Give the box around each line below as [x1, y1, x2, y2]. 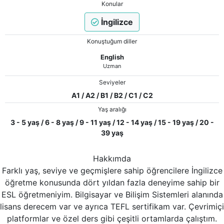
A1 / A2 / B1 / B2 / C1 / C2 [71, 91, 153, 100]
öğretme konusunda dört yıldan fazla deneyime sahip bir [4, 177, 219, 188]
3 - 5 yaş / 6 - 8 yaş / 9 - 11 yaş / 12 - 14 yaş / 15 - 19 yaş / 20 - [10, 118, 214, 127]
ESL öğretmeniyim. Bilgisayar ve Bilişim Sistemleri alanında [1, 189, 223, 200]
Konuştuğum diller [87, 37, 137, 45]
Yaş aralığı [97, 105, 126, 113]
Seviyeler [98, 78, 125, 86]
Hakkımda [93, 153, 131, 164]
